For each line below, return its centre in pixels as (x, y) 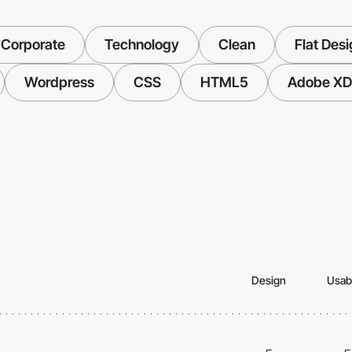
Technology (141, 45)
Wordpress (59, 82)
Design (269, 280)
